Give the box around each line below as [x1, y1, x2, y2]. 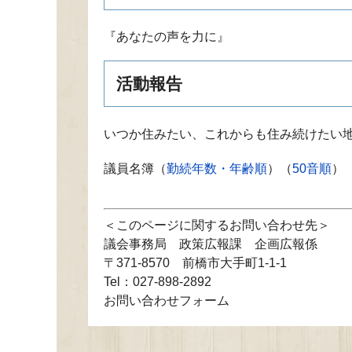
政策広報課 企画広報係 [179, 237, 317, 251]
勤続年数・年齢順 [167, 162, 267, 176]
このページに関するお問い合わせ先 [116, 218, 317, 233]
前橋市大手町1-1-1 [182, 256, 287, 270]
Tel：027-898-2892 [104, 275, 211, 289]
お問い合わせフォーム [104, 294, 229, 308]
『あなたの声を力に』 [104, 30, 229, 44]
